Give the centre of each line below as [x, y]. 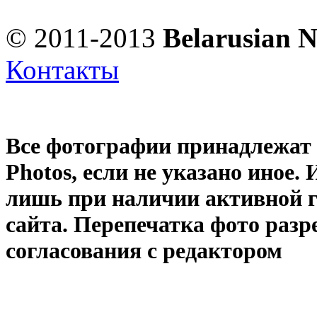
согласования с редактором [144, 250]
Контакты [62, 69]
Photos [39, 172]
